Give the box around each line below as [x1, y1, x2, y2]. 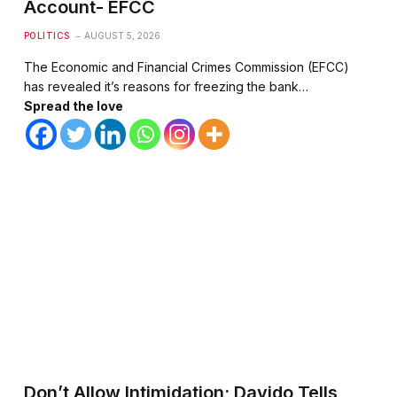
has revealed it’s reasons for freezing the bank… [23, 78, 308, 94]
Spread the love [23, 97, 123, 113]
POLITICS [23, 29, 70, 41]
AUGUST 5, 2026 [83, 29, 160, 41]
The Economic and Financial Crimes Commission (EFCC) [23, 58, 349, 74]
